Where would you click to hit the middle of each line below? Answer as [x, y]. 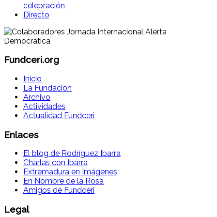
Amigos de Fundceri [59, 190]
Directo [36, 15]
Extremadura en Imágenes [70, 172]
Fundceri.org [31, 60]
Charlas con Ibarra [55, 163]
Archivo [37, 97]
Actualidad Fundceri [59, 115]
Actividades [44, 106]
